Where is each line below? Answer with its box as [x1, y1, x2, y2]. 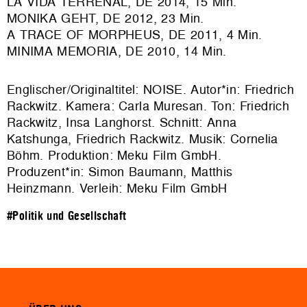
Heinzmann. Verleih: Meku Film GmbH [7, 180, 228, 197]
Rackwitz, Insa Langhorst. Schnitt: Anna [7, 114, 237, 132]
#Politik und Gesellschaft [7, 210, 127, 223]
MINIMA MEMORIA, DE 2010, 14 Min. [7, 42, 227, 60]
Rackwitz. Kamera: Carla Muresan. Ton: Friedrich [7, 97, 289, 115]
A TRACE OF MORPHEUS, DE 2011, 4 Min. [7, 26, 262, 44]
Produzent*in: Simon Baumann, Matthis [7, 163, 233, 181]
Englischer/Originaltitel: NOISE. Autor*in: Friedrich [7, 81, 294, 99]
